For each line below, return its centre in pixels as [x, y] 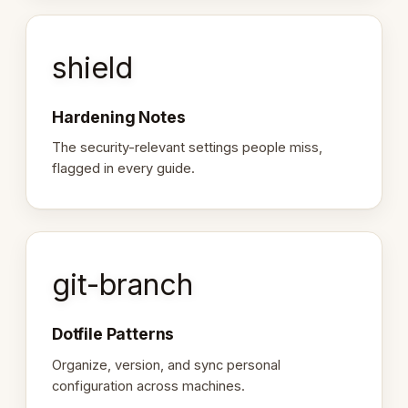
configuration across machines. [148, 386]
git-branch [122, 285]
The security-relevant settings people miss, [187, 148]
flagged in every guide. [123, 169]
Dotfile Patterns [113, 333]
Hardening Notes [119, 117]
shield [92, 68]
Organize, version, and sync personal [166, 365]
